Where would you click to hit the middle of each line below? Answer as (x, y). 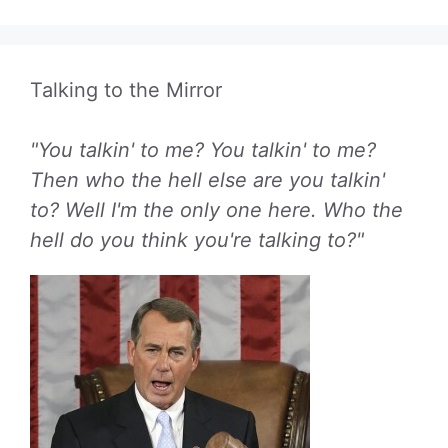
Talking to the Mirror (126, 89)
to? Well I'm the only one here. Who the (216, 209)
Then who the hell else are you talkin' (207, 179)
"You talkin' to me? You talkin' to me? (203, 149)
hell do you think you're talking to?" (197, 239)
